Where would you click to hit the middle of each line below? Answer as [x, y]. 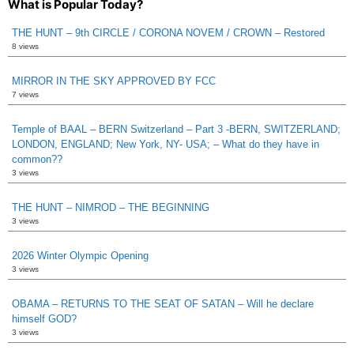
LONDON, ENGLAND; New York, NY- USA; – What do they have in [166, 144]
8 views [25, 46]
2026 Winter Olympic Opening [80, 255]
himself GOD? [44, 318]
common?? [37, 159]
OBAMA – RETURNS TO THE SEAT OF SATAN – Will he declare [163, 303]
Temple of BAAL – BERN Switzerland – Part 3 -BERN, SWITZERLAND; [176, 129]
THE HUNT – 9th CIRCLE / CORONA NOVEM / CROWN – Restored [168, 32]
